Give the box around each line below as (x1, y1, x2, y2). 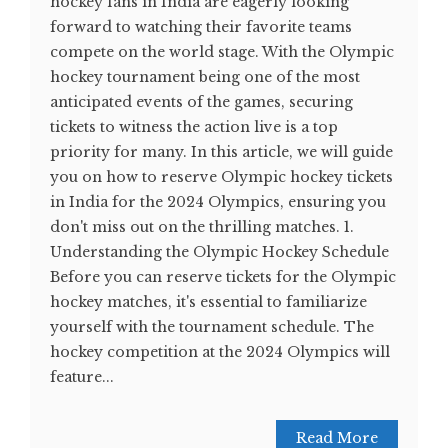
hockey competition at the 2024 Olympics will (50, 343, 390, 361)
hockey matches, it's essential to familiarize (50, 293, 367, 311)
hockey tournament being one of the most (50, 68, 360, 86)
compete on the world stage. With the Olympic (50, 43, 394, 61)
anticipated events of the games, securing (50, 93, 353, 111)
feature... (50, 368, 114, 386)
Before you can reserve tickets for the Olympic (50, 268, 396, 286)
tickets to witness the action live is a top (50, 118, 338, 136)
